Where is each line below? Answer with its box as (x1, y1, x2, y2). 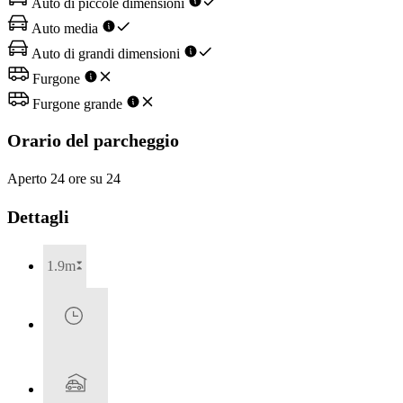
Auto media (29, 21, 102, 37)
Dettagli (7, 207, 69, 228)
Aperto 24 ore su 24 (7, 170, 121, 186)
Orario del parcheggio (7, 130, 179, 150)
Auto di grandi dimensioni (29, 46, 184, 62)
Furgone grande (29, 96, 126, 112)
